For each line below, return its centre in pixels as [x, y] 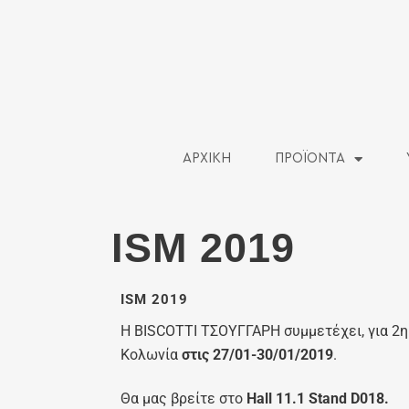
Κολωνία [149, 355]
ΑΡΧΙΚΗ [207, 159]
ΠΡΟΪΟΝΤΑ [310, 159]
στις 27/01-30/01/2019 [256, 355]
